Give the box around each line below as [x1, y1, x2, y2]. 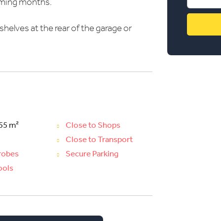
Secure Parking [65, 149, 118, 158]
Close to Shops [65, 121, 120, 130]
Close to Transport [65, 135, 133, 144]
